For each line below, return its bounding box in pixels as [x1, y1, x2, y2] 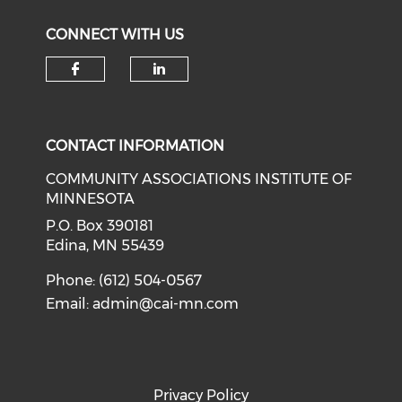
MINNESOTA [46, 190, 135, 207]
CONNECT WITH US [46, 26, 185, 43]
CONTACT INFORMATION [46, 137, 225, 154]
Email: [46, 295, 93, 312]
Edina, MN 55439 [46, 237, 165, 254]
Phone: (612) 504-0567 [46, 272, 203, 289]
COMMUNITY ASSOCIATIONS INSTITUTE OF [46, 170, 353, 188]
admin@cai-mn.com [92, 295, 240, 312]
